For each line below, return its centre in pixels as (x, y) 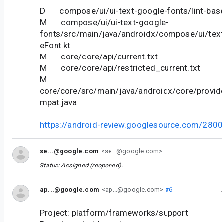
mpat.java (58, 102)
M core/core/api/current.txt (99, 56)
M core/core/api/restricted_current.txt (120, 68)
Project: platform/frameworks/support (114, 212)
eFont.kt (55, 45)
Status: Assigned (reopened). (81, 165)
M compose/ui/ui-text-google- (104, 22)
